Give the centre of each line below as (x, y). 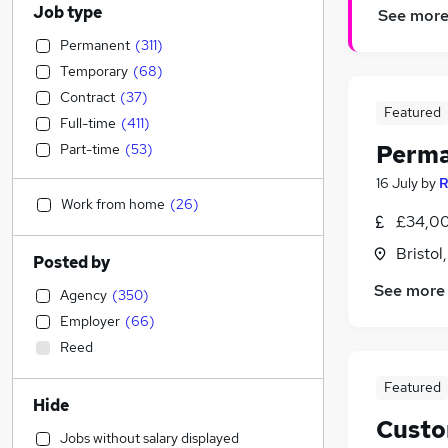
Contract (87, 97)
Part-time (90, 149)
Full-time (88, 123)
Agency (83, 295)
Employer (90, 321)
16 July (397, 183)
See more (409, 291)
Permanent (95, 45)
